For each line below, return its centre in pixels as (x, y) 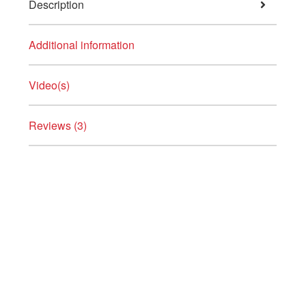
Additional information (81, 45)
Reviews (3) (57, 126)
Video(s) (49, 85)
